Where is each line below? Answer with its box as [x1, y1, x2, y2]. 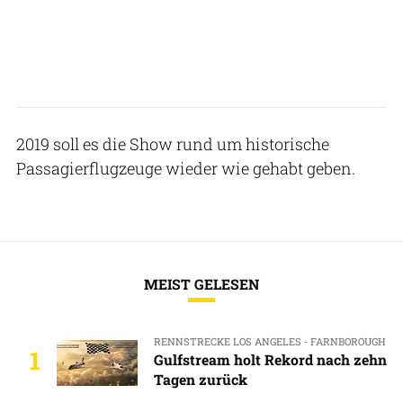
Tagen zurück [153, 370, 247, 390]
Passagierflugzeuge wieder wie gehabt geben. [16, 157, 355, 179]
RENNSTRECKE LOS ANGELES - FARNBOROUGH [153, 335, 386, 348]
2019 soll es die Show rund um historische [16, 132, 329, 155]
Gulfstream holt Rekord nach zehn [153, 350, 387, 370]
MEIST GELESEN [144, 274, 259, 293]
